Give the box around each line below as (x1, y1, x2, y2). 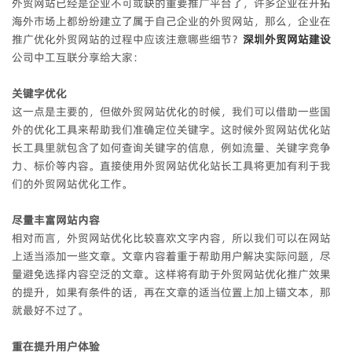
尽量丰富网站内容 (12, 212, 100, 228)
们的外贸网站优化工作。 (12, 176, 133, 192)
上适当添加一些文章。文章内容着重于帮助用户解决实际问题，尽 (12, 248, 331, 264)
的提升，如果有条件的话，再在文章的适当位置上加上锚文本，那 (12, 284, 331, 300)
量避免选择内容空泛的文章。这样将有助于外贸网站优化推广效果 (12, 266, 331, 282)
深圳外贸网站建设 (243, 31, 331, 47)
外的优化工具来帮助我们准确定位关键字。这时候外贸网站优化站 (12, 122, 331, 137)
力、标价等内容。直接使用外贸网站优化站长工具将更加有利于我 (12, 158, 331, 174)
